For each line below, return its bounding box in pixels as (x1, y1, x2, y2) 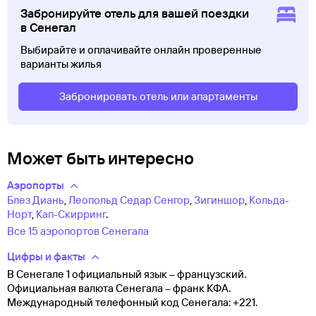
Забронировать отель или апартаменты (59, 90, 257, 103)
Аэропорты (7, 178, 64, 192)
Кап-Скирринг (36, 207, 106, 221)
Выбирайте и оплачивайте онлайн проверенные (20, 43, 262, 56)
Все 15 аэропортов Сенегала (7, 224, 149, 238)
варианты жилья (20, 57, 102, 71)
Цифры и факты (7, 250, 85, 264)
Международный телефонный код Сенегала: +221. (7, 296, 257, 310)
